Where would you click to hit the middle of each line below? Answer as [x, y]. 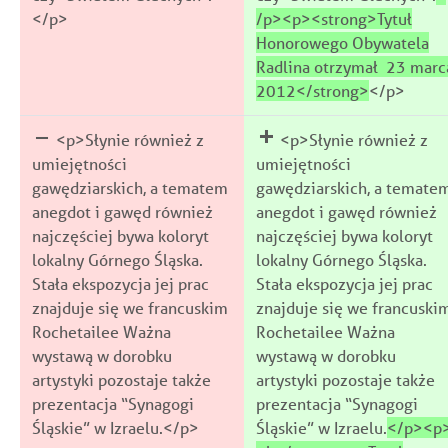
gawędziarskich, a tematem [130, 187]
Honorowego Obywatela [342, 42]
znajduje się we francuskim [130, 307]
